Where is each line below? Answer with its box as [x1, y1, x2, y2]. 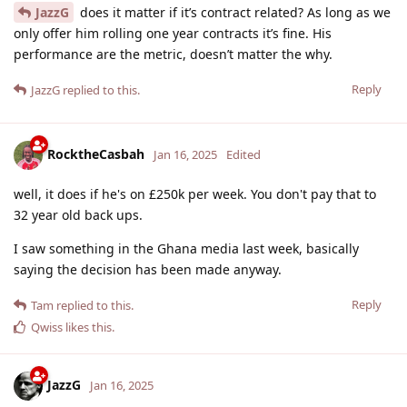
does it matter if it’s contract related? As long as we [76, 3, 391, 21]
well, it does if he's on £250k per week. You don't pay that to [14, 184, 376, 203]
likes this [63, 318, 112, 335]
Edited [226, 145, 261, 163]
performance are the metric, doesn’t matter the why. [14, 45, 333, 63]
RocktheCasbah [47, 144, 144, 163]
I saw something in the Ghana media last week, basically [14, 239, 359, 257]
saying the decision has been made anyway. [14, 260, 282, 278]
